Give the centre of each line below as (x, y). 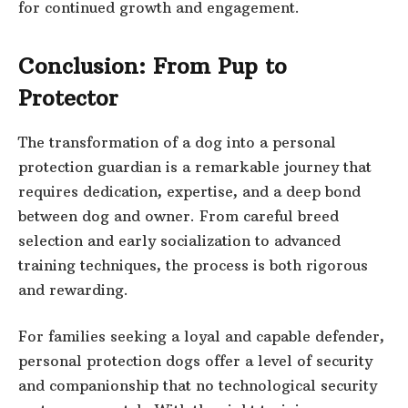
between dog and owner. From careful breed (178, 215)
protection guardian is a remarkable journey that (195, 166)
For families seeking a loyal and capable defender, (201, 337)
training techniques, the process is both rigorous (193, 265)
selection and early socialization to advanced (179, 240)
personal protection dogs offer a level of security (195, 361)
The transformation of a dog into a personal (177, 142)
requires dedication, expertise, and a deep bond (189, 191)
